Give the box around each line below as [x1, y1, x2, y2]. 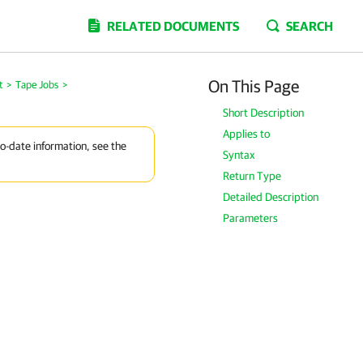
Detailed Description [223, 190, 319, 203]
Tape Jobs [15, 79, 58, 91]
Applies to [223, 127, 271, 140]
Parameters [223, 211, 279, 224]
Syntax [223, 148, 256, 161]
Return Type [223, 169, 282, 182]
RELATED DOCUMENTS [107, 19, 239, 33]
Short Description [223, 106, 305, 119]
